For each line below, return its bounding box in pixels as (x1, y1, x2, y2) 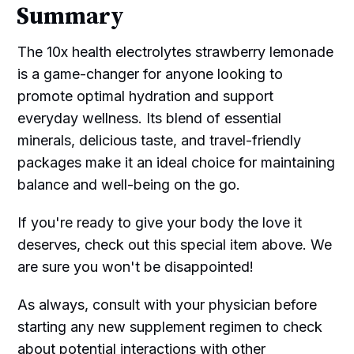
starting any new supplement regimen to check (17, 318, 323, 335)
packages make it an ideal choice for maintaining (17, 153, 336, 171)
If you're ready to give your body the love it (17, 213, 303, 231)
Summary (17, 2, 125, 32)
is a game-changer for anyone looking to (17, 65, 284, 82)
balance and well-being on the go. (17, 175, 241, 193)
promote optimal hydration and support (17, 87, 274, 104)
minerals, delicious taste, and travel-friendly (17, 131, 302, 149)
